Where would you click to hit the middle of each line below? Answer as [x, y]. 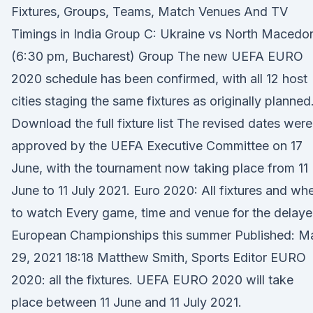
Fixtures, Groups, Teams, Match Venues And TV [150, 12]
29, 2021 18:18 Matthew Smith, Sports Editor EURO [159, 257]
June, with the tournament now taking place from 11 [160, 168]
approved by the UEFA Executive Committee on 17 [157, 146]
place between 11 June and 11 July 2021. [126, 302]
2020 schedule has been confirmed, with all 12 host [159, 79]
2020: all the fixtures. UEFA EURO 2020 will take [152, 280]
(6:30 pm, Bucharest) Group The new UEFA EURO [157, 56]
